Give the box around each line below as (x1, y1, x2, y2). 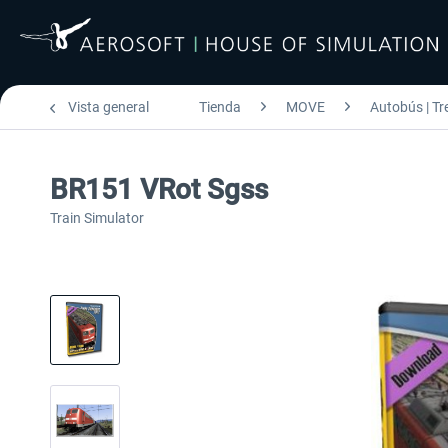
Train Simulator (50, 210, 144, 226)
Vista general (68, 99, 149, 115)
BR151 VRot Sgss (50, 173, 268, 206)
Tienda (199, 99, 241, 115)
